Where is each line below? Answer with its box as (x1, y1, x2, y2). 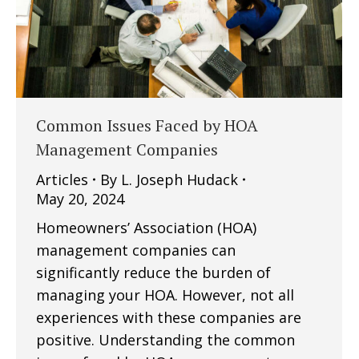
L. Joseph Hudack (121, 169, 238, 189)
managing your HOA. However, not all (36, 284, 294, 305)
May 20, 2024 (36, 188, 124, 208)
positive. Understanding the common (36, 329, 295, 349)
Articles (36, 169, 88, 189)
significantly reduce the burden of (36, 262, 271, 282)
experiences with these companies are (36, 307, 301, 327)
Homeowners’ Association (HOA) (36, 217, 256, 237)
